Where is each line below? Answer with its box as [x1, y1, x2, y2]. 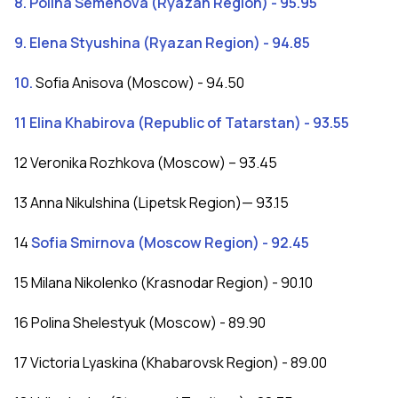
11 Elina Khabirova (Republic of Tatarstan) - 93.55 [14, 113, 349, 133]
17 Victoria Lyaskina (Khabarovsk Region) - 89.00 [14, 353, 327, 373]
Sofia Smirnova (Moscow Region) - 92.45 [31, 233, 309, 253]
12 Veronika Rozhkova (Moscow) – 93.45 [14, 153, 277, 173]
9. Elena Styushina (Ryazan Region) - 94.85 [14, 33, 310, 53]
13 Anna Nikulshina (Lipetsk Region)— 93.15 [14, 193, 289, 213]
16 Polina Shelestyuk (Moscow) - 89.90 [14, 313, 266, 333]
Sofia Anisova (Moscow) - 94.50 [36, 73, 244, 93]
